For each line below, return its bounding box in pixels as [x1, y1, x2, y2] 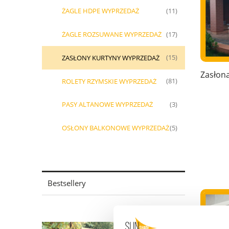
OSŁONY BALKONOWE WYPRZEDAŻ [62, 123, 169, 133]
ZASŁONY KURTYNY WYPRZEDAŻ [62, 53, 159, 62]
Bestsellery [48, 178, 86, 189]
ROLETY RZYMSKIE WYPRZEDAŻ [62, 76, 156, 86]
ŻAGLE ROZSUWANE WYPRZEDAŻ [62, 30, 162, 39]
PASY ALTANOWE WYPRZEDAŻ [62, 100, 153, 109]
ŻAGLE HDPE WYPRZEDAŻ [62, 6, 139, 16]
